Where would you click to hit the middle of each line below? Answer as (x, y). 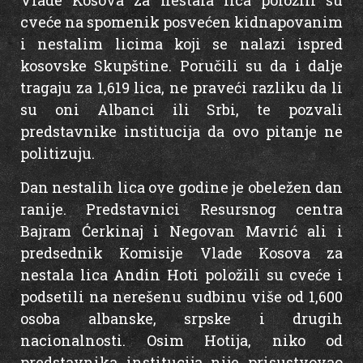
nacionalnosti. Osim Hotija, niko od (181, 340)
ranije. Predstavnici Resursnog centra (181, 209)
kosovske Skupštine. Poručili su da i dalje (181, 66)
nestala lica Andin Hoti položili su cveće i (181, 274)
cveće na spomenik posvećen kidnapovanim (181, 22)
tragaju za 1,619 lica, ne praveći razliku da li (181, 88)
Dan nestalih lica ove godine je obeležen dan (181, 187)
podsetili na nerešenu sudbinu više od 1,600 (181, 296)
